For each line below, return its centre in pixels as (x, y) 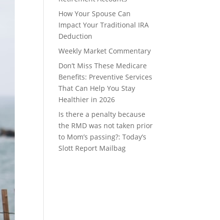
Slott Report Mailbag (92, 148)
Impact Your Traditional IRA (104, 25)
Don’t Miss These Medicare (103, 66)
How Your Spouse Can (95, 14)
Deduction (76, 36)
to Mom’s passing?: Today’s (103, 137)
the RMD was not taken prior (106, 125)
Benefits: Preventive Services (106, 77)
